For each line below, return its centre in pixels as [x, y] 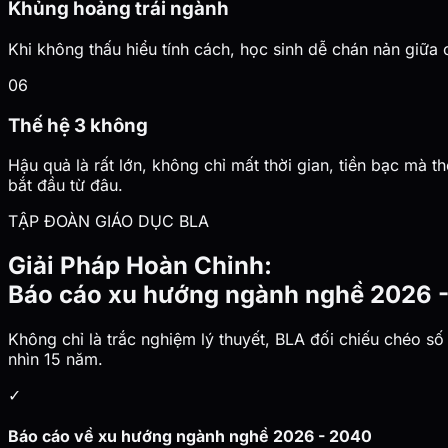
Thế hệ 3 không [78, 125]
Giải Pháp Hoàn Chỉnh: [140, 266]
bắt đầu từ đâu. [65, 185]
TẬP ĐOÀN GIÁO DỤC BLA [108, 221]
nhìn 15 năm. [55, 359]
